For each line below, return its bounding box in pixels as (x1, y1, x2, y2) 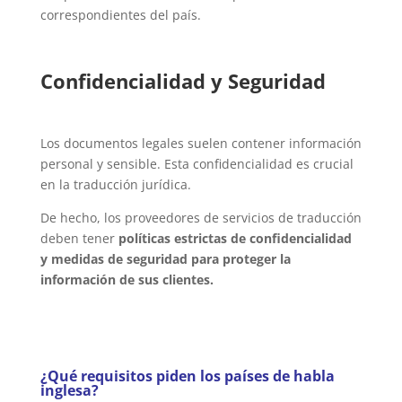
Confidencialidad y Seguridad (39, 66, 326, 94)
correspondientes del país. (39, 5, 201, 23)
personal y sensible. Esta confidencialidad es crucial (39, 154, 354, 172)
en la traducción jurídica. (39, 175, 191, 193)
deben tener (39, 229, 118, 247)
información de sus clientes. (39, 270, 214, 288)
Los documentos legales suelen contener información (39, 134, 362, 152)
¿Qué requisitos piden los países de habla (39, 365, 335, 386)
